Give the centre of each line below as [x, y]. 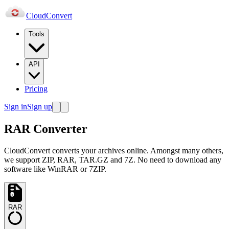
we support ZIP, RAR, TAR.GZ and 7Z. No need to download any [113, 160]
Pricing [36, 88]
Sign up [40, 106]
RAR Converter [46, 129]
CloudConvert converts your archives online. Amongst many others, [114, 151]
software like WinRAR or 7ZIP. [55, 169]
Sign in [16, 106]
